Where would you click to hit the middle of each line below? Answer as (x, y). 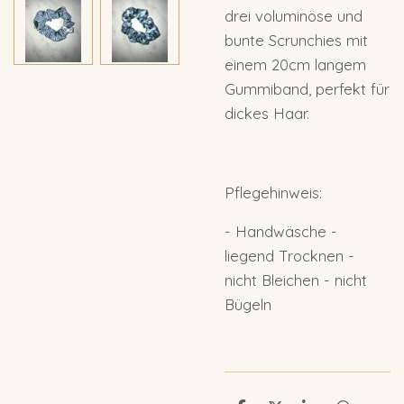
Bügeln (250, 305)
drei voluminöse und (294, 16)
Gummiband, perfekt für (307, 89)
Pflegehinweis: (273, 192)
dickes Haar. (269, 114)
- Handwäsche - (281, 232)
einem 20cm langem (295, 65)
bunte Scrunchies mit (296, 41)
